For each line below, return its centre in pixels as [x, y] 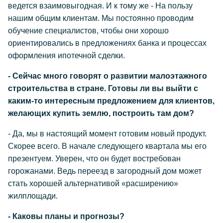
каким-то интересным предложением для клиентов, [111, 101]
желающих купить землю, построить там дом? [101, 113]
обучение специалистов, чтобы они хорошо [88, 31]
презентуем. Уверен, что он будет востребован [94, 159]
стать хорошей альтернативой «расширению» [93, 183]
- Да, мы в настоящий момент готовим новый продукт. [107, 134]
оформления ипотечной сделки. [66, 56]
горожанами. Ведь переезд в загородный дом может [105, 171]
